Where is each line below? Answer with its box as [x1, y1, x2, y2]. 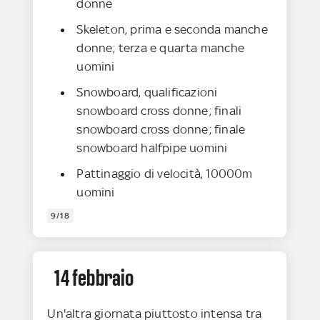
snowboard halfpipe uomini [76, 141, 228, 156]
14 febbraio [54, 265, 134, 291]
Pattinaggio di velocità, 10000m [76, 166, 253, 181]
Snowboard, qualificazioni [76, 85, 218, 100]
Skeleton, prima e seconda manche [76, 22, 268, 37]
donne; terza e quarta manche [76, 41, 245, 56]
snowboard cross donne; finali [76, 104, 242, 119]
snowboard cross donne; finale [76, 122, 246, 137]
